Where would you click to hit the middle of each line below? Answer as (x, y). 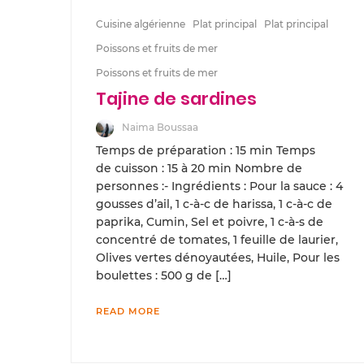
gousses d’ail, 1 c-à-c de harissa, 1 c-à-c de (214, 204)
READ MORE (128, 311)
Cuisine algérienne (141, 24)
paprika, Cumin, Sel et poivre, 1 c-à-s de (210, 221)
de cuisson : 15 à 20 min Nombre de (199, 168)
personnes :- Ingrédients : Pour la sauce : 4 (219, 186)
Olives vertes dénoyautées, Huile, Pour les (218, 257)
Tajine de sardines (176, 98)
